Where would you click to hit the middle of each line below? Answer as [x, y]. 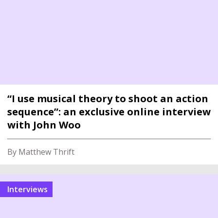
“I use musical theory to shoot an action [108, 99]
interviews [28, 189]
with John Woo [44, 125]
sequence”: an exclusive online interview [109, 112]
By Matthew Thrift [41, 152]
